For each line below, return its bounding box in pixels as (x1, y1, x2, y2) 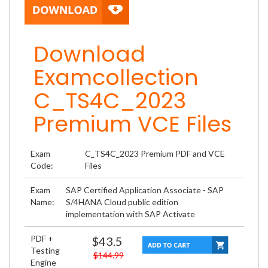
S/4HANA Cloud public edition (66, 197, 178, 207)
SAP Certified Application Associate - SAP (66, 185, 224, 195)
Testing (31, 245, 60, 255)
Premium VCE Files (33, 109, 232, 139)
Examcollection (33, 62, 199, 93)
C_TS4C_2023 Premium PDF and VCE (84, 148, 225, 159)
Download (33, 39, 145, 69)
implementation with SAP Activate (66, 209, 195, 219)
